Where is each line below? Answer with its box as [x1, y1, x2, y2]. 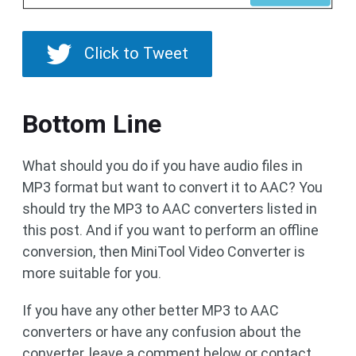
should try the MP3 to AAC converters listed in [22, 200, 317, 218]
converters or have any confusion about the [22, 323, 301, 341]
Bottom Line [22, 109, 161, 140]
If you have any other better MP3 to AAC [22, 302, 279, 319]
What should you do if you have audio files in [22, 157, 303, 175]
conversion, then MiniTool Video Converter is [22, 243, 305, 261]
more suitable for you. [22, 265, 161, 282]
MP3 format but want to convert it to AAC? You [22, 179, 323, 196]
